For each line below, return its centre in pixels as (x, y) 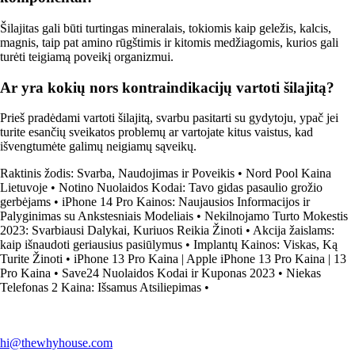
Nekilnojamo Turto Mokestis (276, 216)
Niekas (303, 273)
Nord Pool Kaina (288, 174)
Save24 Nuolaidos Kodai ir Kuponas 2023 (168, 273)
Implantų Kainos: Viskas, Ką (265, 245)
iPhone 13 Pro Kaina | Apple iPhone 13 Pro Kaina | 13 (210, 259)
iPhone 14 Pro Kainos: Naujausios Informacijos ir (186, 202)
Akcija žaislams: (294, 231)
